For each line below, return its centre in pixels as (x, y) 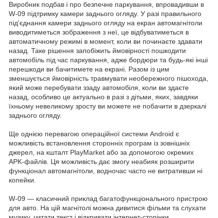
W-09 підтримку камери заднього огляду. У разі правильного (105, 14)
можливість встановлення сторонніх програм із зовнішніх (99, 143)
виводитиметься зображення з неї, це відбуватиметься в (99, 32)
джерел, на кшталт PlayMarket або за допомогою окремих (101, 153)
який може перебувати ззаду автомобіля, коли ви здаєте (99, 88)
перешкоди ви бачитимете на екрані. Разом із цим (89, 69)
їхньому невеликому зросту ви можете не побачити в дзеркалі (108, 106)
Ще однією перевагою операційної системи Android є (94, 134)
